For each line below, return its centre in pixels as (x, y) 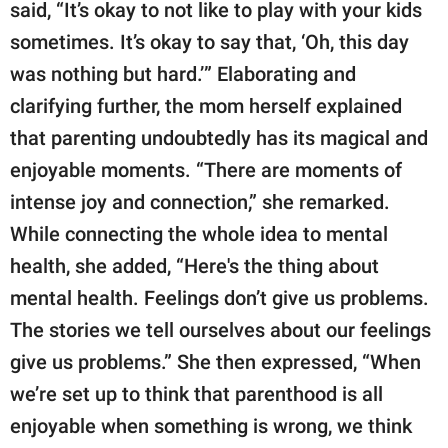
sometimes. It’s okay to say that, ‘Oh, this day (209, 42)
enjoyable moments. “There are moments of (206, 170)
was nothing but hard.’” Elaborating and (183, 74)
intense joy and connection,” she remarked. (200, 202)
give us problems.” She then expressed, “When (215, 362)
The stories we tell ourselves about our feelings (220, 330)
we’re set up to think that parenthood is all (196, 394)
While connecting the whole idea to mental (199, 234)
